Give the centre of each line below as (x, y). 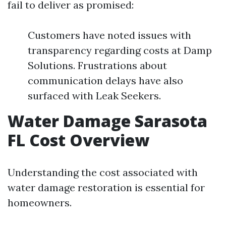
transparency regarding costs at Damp (120, 50)
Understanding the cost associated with (103, 172)
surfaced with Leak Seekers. (94, 95)
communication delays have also (105, 80)
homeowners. (40, 202)
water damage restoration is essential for (106, 187)
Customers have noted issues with (109, 35)
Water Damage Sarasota (107, 121)
